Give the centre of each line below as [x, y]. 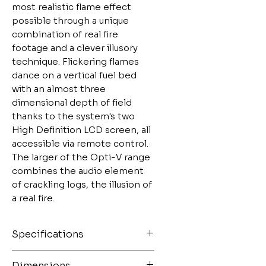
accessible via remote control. [80, 143]
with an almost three [59, 89]
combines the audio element [78, 171]
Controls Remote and [75, 257]
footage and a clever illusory [75, 48]
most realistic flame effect [72, 7]
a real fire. [33, 198]
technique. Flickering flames [75, 61]
